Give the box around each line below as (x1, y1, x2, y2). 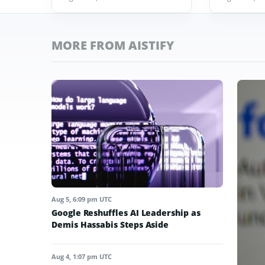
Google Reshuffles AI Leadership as (51, 206, 201, 218)
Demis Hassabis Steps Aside (51, 218, 169, 230)
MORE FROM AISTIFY (51, 37, 174, 54)
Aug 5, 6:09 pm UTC (51, 194, 112, 203)
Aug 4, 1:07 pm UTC (51, 251, 112, 261)
